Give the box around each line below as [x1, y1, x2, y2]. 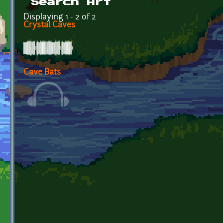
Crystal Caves [23, 21, 75, 29]
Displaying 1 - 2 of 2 [23, 13, 96, 21]
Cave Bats [23, 68, 61, 77]
